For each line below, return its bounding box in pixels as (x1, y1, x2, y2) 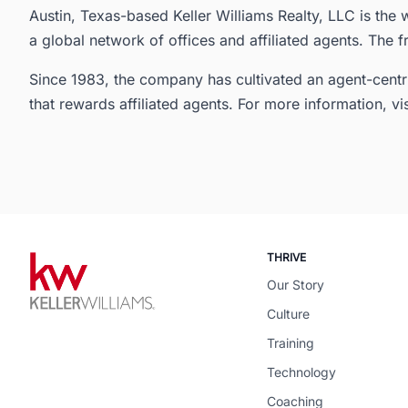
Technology (266, 364, 336, 381)
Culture (266, 306, 310, 322)
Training (266, 335, 314, 352)
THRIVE (266, 250, 306, 265)
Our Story (266, 277, 324, 293)
